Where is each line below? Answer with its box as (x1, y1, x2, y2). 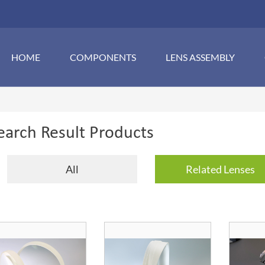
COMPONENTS (70, 51, 136, 63)
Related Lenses (185, 162, 255, 176)
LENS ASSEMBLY (166, 51, 235, 63)
